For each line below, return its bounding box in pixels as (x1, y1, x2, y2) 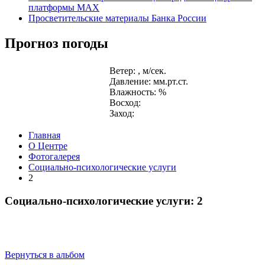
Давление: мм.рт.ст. (109, 76, 188, 87)
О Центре (28, 141, 67, 151)
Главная (28, 130, 60, 141)
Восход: (109, 98, 141, 108)
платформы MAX (28, 2, 99, 13)
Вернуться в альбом (5, 249, 85, 260)
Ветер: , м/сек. (109, 66, 166, 76)
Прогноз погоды (5, 35, 108, 51)
